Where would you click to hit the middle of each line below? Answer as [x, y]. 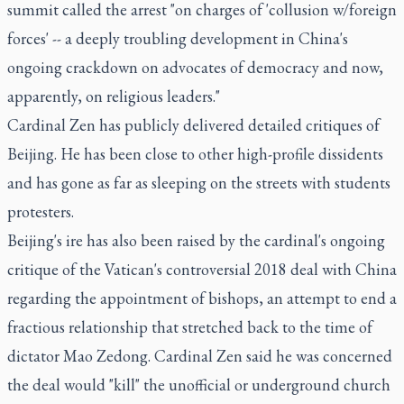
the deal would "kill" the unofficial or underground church [199, 385]
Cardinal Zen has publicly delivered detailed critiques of [193, 125]
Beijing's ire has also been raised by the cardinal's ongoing [196, 240]
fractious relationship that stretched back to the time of [190, 327]
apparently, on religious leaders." [114, 96]
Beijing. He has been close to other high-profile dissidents [195, 154]
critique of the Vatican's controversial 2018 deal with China [202, 269]
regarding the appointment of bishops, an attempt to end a [202, 298]
